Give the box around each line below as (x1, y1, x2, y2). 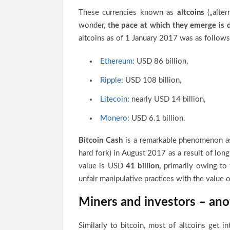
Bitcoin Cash (79, 137, 125, 144)
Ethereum (100, 57, 132, 65)
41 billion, (125, 162, 162, 170)
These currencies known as (79, 9, 174, 16)
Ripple (100, 76, 121, 84)
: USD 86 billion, (132, 57, 188, 65)
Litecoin (100, 95, 127, 103)
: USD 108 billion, (121, 76, 181, 84)
